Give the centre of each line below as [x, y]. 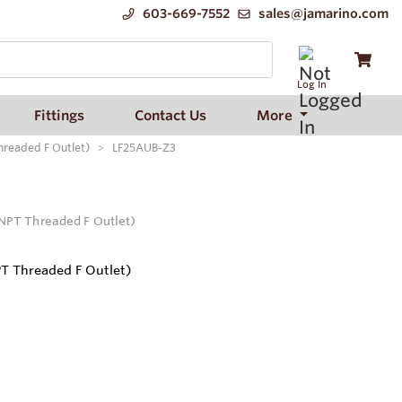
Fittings [59, 115]
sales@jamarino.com [323, 13]
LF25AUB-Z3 [144, 148]
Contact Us [170, 115]
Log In [312, 84]
